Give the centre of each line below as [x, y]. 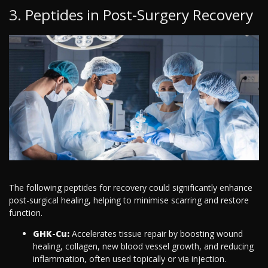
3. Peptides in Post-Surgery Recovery [131, 15]
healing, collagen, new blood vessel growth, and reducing [143, 246]
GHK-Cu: [51, 234]
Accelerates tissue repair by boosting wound [156, 234]
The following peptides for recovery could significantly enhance [131, 188]
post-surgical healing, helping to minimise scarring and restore [129, 200]
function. [26, 213]
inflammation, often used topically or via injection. [130, 259]
